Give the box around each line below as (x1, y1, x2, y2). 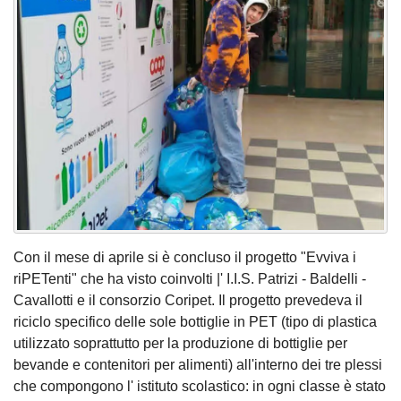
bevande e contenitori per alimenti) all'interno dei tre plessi (13, 356, 382, 372)
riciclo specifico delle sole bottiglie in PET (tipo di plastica (13, 313, 377, 329)
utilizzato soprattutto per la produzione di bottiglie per (13, 335, 347, 351)
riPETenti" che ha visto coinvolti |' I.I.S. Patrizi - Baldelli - (13, 270, 366, 286)
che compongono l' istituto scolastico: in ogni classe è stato (13, 378, 386, 394)
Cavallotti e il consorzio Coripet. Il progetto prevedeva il (13, 292, 363, 308)
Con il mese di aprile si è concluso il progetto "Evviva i (13, 249, 356, 265)
